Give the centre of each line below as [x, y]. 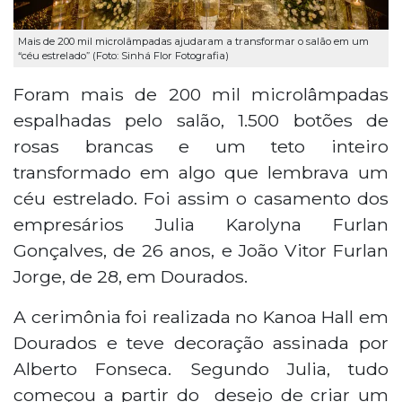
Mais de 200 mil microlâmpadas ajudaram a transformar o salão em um [193, 41]
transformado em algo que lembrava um [201, 172]
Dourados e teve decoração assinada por [201, 342]
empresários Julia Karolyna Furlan [201, 224]
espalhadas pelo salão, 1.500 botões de [201, 120]
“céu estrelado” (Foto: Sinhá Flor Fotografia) [123, 56]
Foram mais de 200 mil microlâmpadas [201, 94]
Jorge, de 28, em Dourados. [131, 276]
